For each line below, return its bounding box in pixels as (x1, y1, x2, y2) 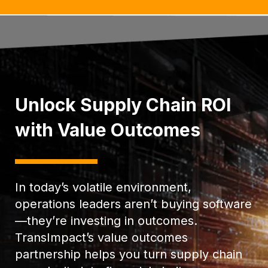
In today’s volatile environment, (15, 180, 191, 195)
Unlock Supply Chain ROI (15, 94, 231, 116)
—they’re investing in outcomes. (15, 214, 197, 229)
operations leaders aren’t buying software (15, 197, 252, 212)
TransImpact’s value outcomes (15, 230, 188, 245)
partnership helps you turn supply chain (15, 247, 242, 262)
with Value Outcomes (15, 119, 200, 141)
